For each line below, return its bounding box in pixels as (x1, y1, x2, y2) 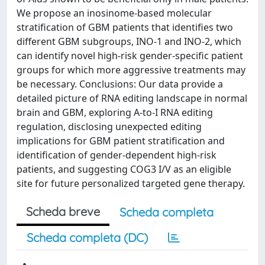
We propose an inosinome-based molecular (17, 7, 212, 20)
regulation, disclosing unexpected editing (17, 120, 202, 133)
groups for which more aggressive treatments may (17, 63, 245, 76)
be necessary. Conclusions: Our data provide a (17, 77, 223, 91)
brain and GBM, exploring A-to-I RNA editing (17, 106, 213, 119)
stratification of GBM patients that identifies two (17, 21, 233, 34)
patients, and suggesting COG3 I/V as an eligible (17, 163, 231, 176)
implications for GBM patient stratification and (17, 134, 225, 147)
